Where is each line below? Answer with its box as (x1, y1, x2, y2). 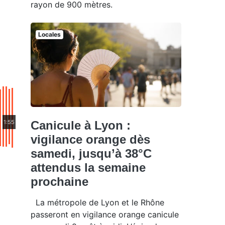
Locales (38, 30, 61, 38)
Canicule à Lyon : (31, 119, 131, 133)
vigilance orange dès (31, 133, 150, 147)
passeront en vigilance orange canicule (31, 209, 179, 220)
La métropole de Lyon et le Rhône (31, 197, 164, 208)
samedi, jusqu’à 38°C (31, 147, 152, 161)
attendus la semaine (31, 161, 146, 175)
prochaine (31, 175, 88, 189)
